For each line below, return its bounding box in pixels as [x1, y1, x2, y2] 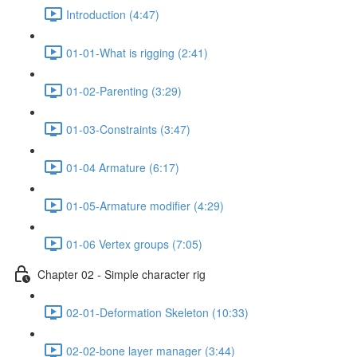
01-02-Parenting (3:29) [66, 82, 182, 99]
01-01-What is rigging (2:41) [66, 44, 208, 61]
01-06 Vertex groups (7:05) [66, 235, 202, 252]
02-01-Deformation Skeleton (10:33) [66, 304, 249, 320]
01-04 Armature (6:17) [66, 159, 179, 175]
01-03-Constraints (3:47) [66, 120, 190, 137]
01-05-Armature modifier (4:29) [66, 197, 224, 214]
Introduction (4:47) [66, 6, 159, 22]
